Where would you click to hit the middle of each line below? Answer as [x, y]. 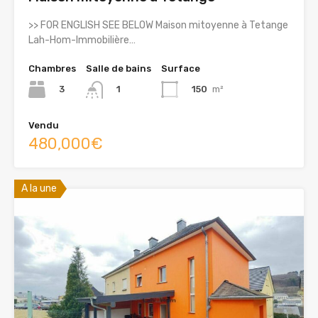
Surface [181, 69]
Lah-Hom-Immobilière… [82, 40]
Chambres [52, 69]
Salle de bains [119, 69]
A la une [39, 188]
